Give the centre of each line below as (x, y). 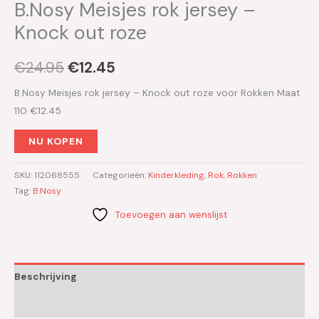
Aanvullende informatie (73, 304)
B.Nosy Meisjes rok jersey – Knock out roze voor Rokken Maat (157, 92)
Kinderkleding (176, 176)
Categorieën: (120, 176)
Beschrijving (46, 276)
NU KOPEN (56, 141)
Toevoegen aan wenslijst (172, 215)
